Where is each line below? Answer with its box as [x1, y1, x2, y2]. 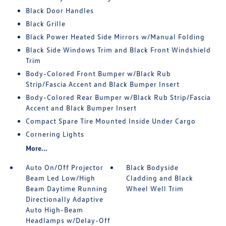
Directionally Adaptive [25, 195, 103, 203]
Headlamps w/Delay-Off [25, 216, 110, 224]
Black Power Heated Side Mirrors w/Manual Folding [25, 32, 205, 41]
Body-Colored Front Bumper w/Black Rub [25, 69, 171, 78]
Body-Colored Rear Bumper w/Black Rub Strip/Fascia [25, 93, 211, 101]
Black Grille [25, 19, 66, 28]
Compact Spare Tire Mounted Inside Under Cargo [25, 117, 196, 125]
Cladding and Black [126, 174, 194, 182]
